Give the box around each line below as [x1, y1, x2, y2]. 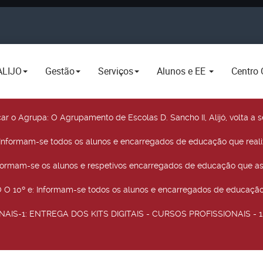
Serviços [98, 64, 133, 77]
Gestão [45, 64, 75, 77]
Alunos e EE [157, 64, 208, 77]
